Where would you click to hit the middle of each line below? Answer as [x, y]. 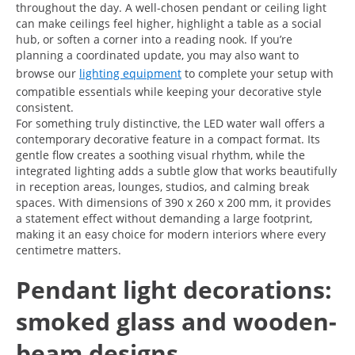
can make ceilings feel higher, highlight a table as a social [169, 23]
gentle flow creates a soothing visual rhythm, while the [160, 155]
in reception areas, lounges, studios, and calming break [162, 186]
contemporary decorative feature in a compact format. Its [168, 139]
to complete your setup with [258, 73]
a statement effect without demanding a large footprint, [164, 218]
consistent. [45, 107]
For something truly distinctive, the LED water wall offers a [170, 123]
